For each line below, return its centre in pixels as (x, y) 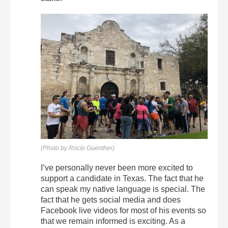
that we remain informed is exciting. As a (113, 221)
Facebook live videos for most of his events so (123, 211)
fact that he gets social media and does (111, 200)
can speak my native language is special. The (123, 189)
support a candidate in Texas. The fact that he (122, 179)
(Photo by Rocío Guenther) (78, 148)
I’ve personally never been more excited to (117, 168)
